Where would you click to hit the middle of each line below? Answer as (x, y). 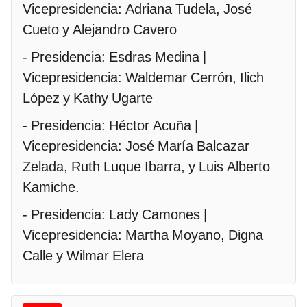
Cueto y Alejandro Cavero (100, 29)
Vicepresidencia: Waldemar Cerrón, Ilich (143, 77)
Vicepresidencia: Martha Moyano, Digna (143, 235)
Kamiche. (53, 187)
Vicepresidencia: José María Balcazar (136, 146)
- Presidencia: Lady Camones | (115, 214)
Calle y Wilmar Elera (83, 255)
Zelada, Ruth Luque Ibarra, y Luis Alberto (146, 166)
